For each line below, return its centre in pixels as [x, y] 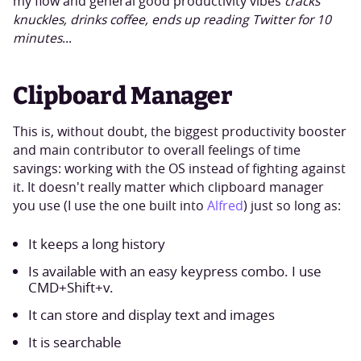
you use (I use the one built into [110, 205]
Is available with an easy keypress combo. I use [175, 271]
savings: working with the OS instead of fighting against [179, 168]
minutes [37, 38]
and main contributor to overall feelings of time [156, 150]
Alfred [225, 205]
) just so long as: [292, 205]
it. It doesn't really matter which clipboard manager [168, 187]
